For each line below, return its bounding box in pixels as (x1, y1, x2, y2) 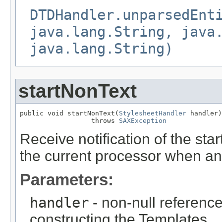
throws (20, 117, 119, 125)
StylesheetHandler (119, 110, 186, 117)
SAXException (119, 117, 166, 125)
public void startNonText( (20, 110, 119, 117)
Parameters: (20, 170, 113, 189)
